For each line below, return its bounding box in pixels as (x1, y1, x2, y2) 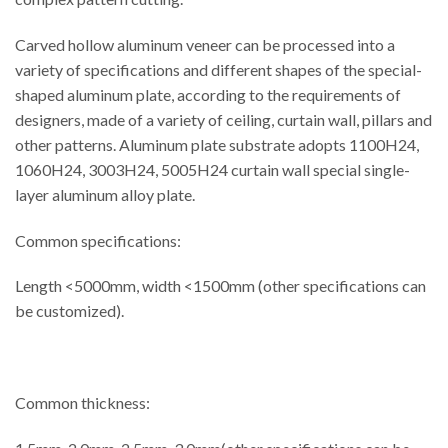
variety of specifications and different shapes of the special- (15, 59, 422, 79)
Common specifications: (15, 230, 181, 250)
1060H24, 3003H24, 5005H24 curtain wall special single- (15, 159, 410, 179)
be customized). (15, 301, 124, 321)
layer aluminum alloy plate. (15, 184, 195, 204)
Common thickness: (15, 392, 150, 412)
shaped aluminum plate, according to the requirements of (15, 84, 401, 104)
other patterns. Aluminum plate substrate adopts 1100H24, (15, 134, 419, 154)
